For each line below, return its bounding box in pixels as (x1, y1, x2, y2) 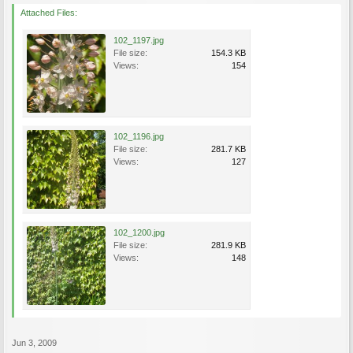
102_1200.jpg (113, 228, 165, 237)
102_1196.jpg (113, 132, 164, 141)
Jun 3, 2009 (12, 338, 57, 347)
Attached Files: (20, 8, 77, 17)
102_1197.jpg (113, 35, 164, 45)
